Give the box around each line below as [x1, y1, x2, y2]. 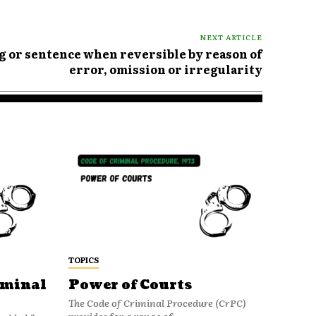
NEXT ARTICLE [199, 32, 262, 43]
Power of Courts [68, 276, 192, 294]
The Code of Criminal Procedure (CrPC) [68, 295, 246, 310]
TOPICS [68, 253, 99, 265]
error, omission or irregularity [68, 61, 262, 78]
